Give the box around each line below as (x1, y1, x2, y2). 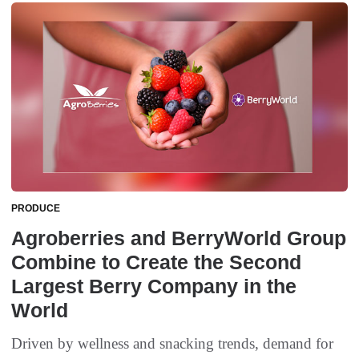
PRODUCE (11, 203, 60, 215)
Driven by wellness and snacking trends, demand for (11, 335, 333, 353)
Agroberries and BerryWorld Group (11, 227, 346, 250)
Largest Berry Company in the (11, 275, 296, 298)
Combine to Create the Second (11, 251, 301, 274)
